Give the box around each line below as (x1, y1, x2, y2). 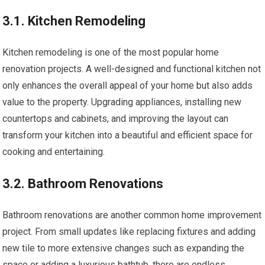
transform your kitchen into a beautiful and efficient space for (2, 129, 253, 141)
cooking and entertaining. (2, 146, 105, 157)
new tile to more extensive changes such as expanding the (2, 242, 245, 254)
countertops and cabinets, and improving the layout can (2, 112, 229, 124)
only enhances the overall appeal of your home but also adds (2, 79, 253, 91)
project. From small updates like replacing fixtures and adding (2, 225, 256, 237)
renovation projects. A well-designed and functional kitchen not (2, 63, 261, 75)
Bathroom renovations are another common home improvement (2, 209, 262, 221)
